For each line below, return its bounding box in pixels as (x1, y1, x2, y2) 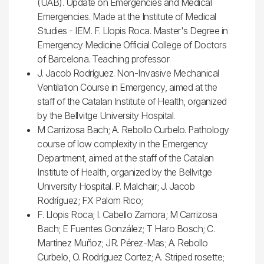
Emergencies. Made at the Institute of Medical (37, 10, 216, 22)
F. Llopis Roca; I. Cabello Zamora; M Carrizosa (37, 208, 217, 220)
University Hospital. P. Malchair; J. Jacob (37, 180, 194, 192)
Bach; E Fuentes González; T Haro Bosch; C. (37, 222, 214, 235)
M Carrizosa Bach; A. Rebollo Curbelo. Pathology (37, 123, 229, 136)
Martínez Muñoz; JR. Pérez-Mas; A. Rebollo (37, 236, 208, 249)
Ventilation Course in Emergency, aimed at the (37, 81, 217, 93)
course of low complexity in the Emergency (37, 137, 208, 150)
